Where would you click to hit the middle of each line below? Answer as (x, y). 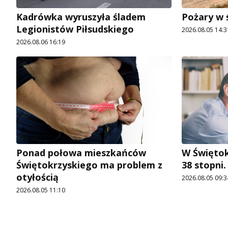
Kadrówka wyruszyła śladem (81, 17)
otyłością (37, 177)
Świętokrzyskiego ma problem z (89, 165)
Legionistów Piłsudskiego (75, 29)
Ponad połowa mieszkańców (81, 152)
